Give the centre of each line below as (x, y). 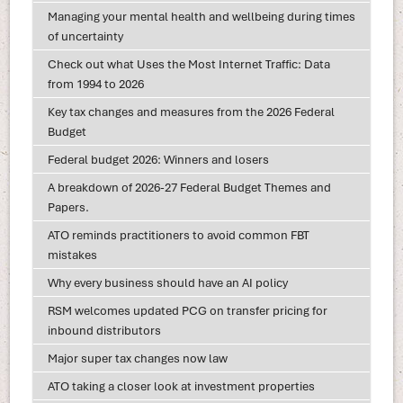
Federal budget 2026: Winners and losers (158, 159)
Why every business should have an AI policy (167, 282)
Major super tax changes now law (137, 358)
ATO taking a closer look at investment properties (181, 385)
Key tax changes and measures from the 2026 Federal (191, 111)
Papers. (68, 206)
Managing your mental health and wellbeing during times (201, 16)
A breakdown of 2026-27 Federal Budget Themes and (189, 187)
